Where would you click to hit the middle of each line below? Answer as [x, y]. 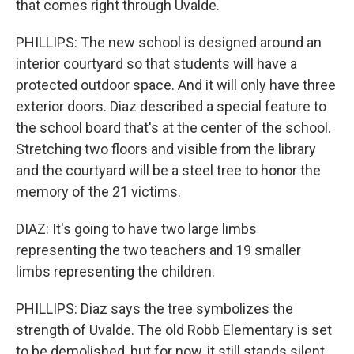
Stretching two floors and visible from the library [166, 149]
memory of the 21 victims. [98, 192]
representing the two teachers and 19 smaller [158, 250]
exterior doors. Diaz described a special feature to [171, 106]
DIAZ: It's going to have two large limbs [136, 229]
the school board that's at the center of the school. [173, 128]
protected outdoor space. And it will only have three [176, 85]
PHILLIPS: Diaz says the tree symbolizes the [154, 309]
